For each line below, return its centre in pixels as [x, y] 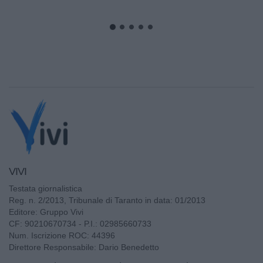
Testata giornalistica [45, 188]
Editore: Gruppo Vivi [46, 212]
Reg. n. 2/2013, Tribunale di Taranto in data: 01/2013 [107, 200]
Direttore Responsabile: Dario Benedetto [84, 247]
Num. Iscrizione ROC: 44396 [62, 235]
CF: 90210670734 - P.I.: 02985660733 [80, 223]
